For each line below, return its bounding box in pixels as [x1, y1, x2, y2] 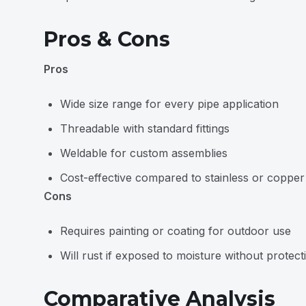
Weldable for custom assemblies [60, 146, 227, 160]
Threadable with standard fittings [60, 122, 229, 135]
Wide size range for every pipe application [60, 97, 279, 111]
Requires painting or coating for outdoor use [60, 224, 291, 238]
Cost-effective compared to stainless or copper [60, 171, 305, 184]
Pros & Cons [44, 27, 170, 52]
